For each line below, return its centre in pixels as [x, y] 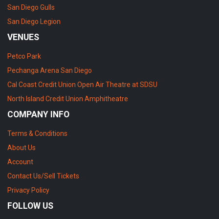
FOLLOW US [30, 206]
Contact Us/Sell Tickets [43, 176]
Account [20, 162]
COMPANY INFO [38, 114]
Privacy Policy [28, 190]
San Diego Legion [34, 21]
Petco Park [24, 56]
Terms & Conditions [37, 133]
